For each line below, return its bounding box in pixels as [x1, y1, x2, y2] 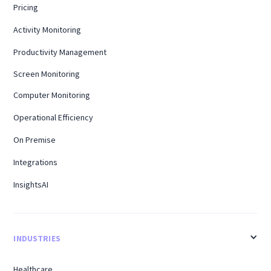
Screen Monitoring [13, 68, 80, 80]
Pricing [13, 2, 39, 13]
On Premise [13, 134, 56, 146]
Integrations [13, 157, 58, 168]
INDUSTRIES [13, 233, 60, 244]
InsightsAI [13, 179, 49, 191]
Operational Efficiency [13, 112, 94, 123]
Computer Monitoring [13, 90, 91, 101]
